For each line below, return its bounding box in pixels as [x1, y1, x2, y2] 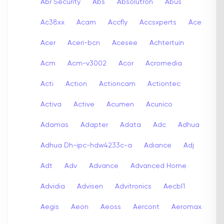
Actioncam [99, 80, 135, 87]
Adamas [40, 121, 68, 128]
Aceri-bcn [67, 39, 100, 46]
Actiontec [147, 80, 180, 87]
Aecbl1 [163, 182, 185, 190]
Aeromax [171, 203, 201, 210]
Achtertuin [149, 39, 184, 46]
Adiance [144, 141, 171, 149]
